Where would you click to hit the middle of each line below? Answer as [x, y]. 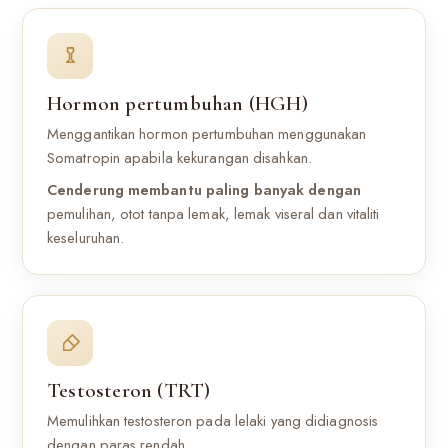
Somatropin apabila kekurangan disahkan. [179, 158]
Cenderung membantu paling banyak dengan [204, 190]
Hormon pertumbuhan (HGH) [177, 103]
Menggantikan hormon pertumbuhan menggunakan [207, 134]
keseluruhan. [86, 238]
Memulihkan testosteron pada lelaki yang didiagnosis [213, 421]
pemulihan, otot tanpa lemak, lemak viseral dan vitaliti [213, 214]
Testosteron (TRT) [129, 390]
